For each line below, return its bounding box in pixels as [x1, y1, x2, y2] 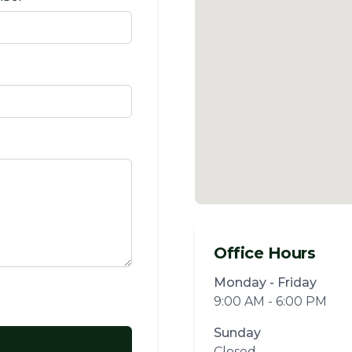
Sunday [214, 325, 261, 340]
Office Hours [214, 244, 315, 262]
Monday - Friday [214, 275, 317, 290]
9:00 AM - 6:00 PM [214, 294, 327, 309]
